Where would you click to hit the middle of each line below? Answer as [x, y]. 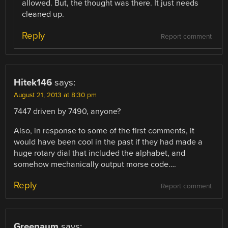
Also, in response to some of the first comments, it [104, 131]
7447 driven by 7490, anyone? [67, 111]
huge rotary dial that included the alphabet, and [100, 153]
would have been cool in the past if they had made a [108, 142]
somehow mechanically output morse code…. [95, 164]
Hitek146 [33, 82]
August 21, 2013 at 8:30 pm [55, 95]
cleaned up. [43, 15]
